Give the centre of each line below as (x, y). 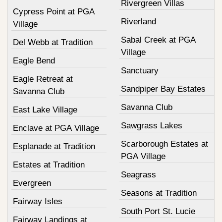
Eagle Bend (34, 60)
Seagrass (138, 174)
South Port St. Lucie (158, 211)
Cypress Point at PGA (54, 11)
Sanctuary (139, 70)
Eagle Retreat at (43, 79)
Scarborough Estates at (164, 144)
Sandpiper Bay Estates (163, 89)
